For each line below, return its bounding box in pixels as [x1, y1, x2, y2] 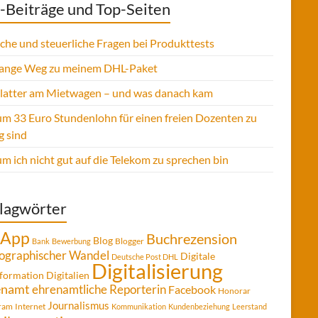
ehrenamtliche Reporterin [32, 282, 166, 297]
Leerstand [232, 302, 267, 311]
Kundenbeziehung [168, 302, 230, 311]
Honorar [218, 285, 251, 296]
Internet [15, 301, 45, 312]
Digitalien [46, 269, 89, 281]
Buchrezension [146, 231, 237, 247]
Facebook [168, 283, 216, 296]
